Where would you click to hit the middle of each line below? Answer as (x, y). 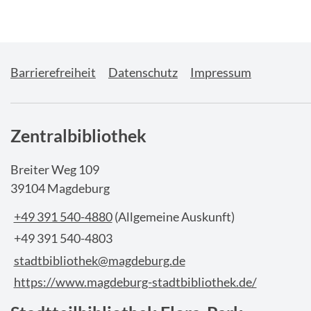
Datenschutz (143, 73)
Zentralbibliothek (78, 136)
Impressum (221, 73)
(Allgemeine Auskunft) (174, 216)
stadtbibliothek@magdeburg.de (99, 260)
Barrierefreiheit (53, 73)
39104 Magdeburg (60, 188)
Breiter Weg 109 (55, 170)
